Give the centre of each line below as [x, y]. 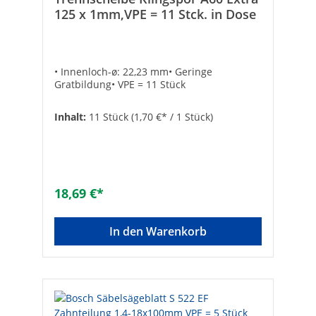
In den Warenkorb [158, 232]
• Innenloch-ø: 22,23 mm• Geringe [133, 72]
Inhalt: [72, 117]
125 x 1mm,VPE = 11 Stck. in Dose [155, 14]
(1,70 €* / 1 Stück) [172, 117]
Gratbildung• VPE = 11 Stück [120, 85]
